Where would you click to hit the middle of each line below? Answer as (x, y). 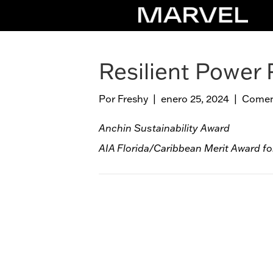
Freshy (133, 99)
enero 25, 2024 (195, 99)
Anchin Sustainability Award (164, 128)
